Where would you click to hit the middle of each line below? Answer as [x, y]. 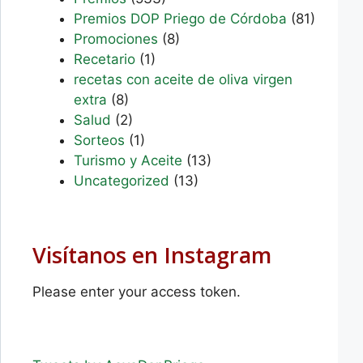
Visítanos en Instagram [152, 255]
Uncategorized [122, 180]
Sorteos [100, 140]
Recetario [105, 59]
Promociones [116, 38]
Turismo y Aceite [128, 160]
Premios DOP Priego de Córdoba [181, 18]
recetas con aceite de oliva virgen [184, 79]
